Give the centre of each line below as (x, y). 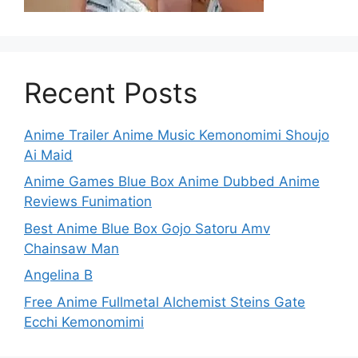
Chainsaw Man (72, 248)
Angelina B (58, 275)
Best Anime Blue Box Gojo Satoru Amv (147, 228)
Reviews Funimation (88, 202)
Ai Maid (48, 155)
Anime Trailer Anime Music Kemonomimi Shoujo (177, 135)
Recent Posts (111, 92)
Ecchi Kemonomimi (84, 322)
